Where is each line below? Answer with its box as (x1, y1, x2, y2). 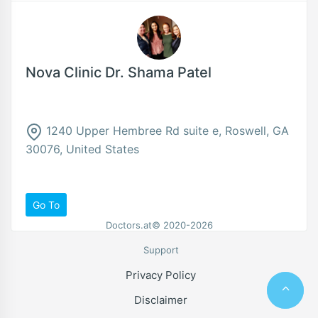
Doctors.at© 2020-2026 (105, 219, 213, 231)
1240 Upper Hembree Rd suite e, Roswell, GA (43, 124, 289, 138)
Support (143, 244, 179, 256)
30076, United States (26, 141, 139, 156)
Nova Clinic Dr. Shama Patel (26, 64, 212, 81)
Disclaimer (134, 293, 187, 307)
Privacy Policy (126, 268, 196, 283)
